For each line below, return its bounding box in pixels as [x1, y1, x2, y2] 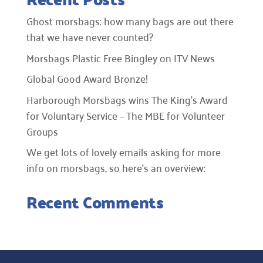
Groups [26, 121, 58, 140]
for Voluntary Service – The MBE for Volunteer [26, 105, 225, 124]
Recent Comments [26, 187, 164, 217]
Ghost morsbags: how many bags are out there [26, 11, 234, 30]
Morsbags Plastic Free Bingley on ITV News [26, 48, 215, 67]
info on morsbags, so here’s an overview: [26, 158, 205, 177]
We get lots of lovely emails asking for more [26, 142, 221, 161]
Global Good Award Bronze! [26, 69, 148, 87]
